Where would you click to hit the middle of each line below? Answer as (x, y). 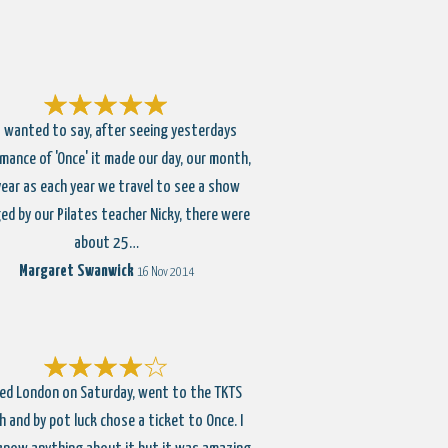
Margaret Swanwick (76, 271)
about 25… (106, 243)
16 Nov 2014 (165, 272)
